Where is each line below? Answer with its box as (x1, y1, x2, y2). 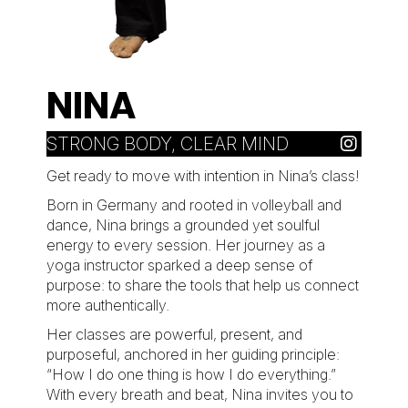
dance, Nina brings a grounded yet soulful (46, 216, 320, 235)
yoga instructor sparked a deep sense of (46, 256, 312, 275)
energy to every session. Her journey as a (46, 236, 325, 255)
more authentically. (46, 296, 169, 315)
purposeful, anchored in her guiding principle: (46, 345, 340, 364)
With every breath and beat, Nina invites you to (46, 385, 353, 404)
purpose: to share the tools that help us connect (46, 276, 359, 295)
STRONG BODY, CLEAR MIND (46, 133, 289, 156)
